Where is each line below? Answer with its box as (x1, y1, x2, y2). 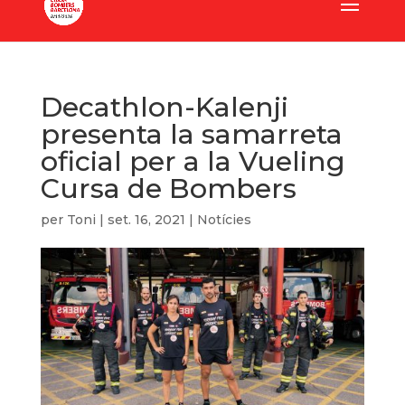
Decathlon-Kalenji (40, 90, 288, 124)
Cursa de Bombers (40, 172, 297, 205)
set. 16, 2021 (107, 212, 185, 228)
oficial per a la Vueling (40, 145, 345, 178)
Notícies (196, 212, 251, 228)
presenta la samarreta (40, 118, 343, 151)
